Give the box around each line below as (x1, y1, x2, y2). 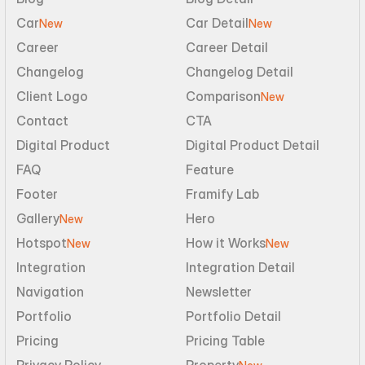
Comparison (186, 88, 261, 104)
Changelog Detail (186, 64, 293, 80)
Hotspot (16, 235, 67, 251)
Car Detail (186, 15, 248, 31)
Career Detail (186, 39, 268, 55)
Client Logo (16, 88, 88, 104)
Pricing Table (186, 332, 265, 349)
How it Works (186, 235, 266, 251)
